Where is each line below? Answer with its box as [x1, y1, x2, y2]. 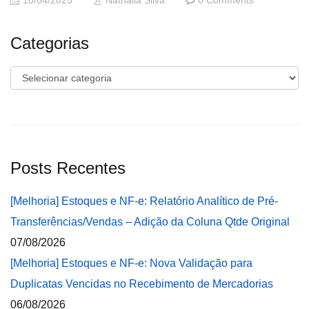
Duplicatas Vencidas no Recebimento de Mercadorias [10, 278, 273, 290]
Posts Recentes [10, 159, 126, 177]
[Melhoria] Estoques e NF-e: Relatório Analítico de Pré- [10, 195, 278, 207]
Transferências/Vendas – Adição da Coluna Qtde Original [10, 216, 290, 228]
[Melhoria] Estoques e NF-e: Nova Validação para [10, 257, 252, 269]
